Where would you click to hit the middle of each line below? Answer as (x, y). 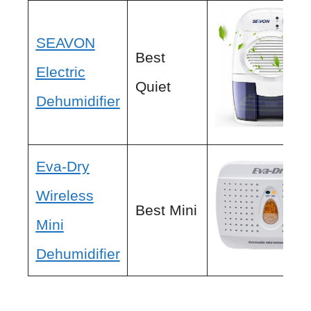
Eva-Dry (62, 166)
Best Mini (166, 210)
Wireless (65, 195)
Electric (60, 72)
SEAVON (65, 42)
